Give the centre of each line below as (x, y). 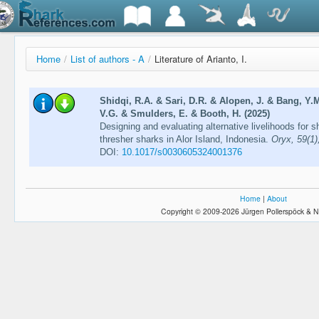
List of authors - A (108, 59)
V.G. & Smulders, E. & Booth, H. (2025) (184, 114)
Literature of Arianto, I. (201, 59)
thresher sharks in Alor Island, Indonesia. (185, 140)
